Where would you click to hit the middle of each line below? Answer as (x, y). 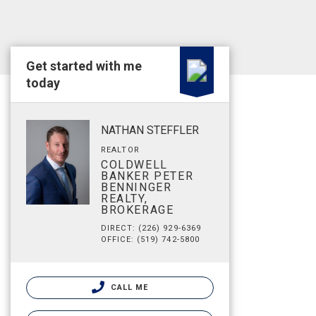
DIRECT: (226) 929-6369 (151, 228)
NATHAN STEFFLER (150, 130)
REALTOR (120, 150)
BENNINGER (136, 187)
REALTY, (124, 199)
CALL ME (128, 287)
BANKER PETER (147, 176)
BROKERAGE (138, 210)
